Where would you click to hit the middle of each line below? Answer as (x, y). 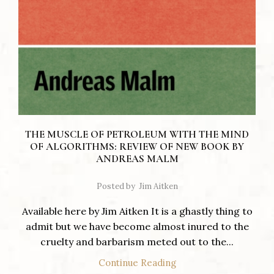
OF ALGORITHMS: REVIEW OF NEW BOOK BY (137, 147)
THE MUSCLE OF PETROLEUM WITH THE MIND (137, 135)
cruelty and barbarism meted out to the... (137, 242)
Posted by (116, 187)
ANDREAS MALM (137, 159)
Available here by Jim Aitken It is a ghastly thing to (137, 211)
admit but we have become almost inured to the (137, 227)
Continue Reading (137, 263)
